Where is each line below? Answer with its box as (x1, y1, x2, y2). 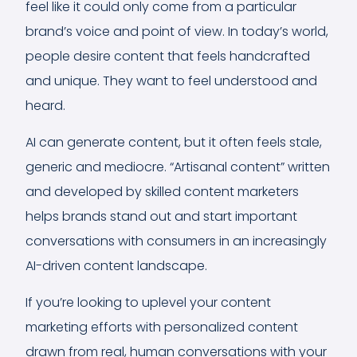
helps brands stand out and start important (25, 206, 297, 226)
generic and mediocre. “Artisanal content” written (25, 157, 330, 176)
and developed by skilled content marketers (25, 182, 299, 201)
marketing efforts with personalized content (25, 317, 298, 336)
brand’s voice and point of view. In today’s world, (25, 22, 328, 41)
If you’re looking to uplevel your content (25, 292, 271, 312)
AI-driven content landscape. (25, 256, 207, 275)
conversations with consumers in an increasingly (25, 231, 327, 250)
